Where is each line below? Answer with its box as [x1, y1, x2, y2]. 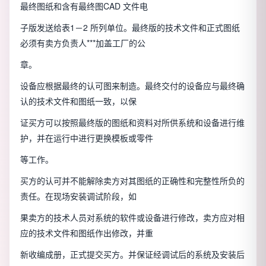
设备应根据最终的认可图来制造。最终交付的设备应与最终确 [20, 80, 245, 92]
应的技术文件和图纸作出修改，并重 [20, 227, 153, 239]
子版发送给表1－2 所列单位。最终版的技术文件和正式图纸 [20, 21, 240, 34]
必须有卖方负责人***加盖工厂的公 [20, 37, 145, 49]
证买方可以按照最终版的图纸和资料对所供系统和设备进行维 [20, 116, 245, 129]
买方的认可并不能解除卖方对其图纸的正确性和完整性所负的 [20, 175, 245, 187]
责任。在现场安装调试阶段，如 [20, 190, 137, 202]
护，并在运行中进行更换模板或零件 [20, 132, 153, 144]
